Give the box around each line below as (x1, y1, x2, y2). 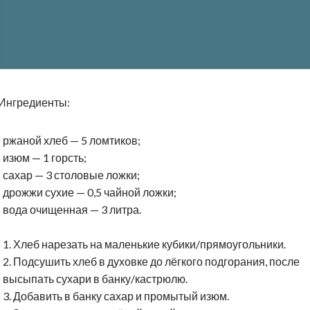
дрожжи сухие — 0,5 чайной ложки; (3, 185, 176, 199)
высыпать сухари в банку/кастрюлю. (3, 272, 188, 286)
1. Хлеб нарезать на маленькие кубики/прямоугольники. (3, 237, 286, 251)
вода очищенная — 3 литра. (3, 203, 141, 217)
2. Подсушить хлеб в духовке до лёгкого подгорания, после (3, 255, 300, 268)
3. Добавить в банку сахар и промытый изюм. (3, 289, 229, 303)
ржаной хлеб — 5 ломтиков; (3, 134, 140, 147)
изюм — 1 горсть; (3, 151, 86, 165)
